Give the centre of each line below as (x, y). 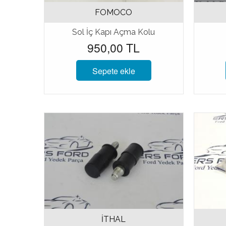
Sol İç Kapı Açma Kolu (114, 32)
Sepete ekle (114, 71)
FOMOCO (114, 12)
